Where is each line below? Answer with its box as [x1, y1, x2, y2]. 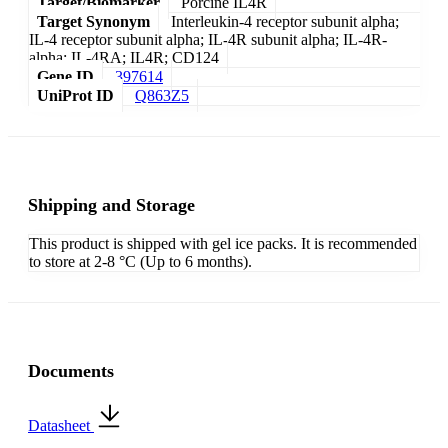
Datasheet [28, 417, 94, 435]
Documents [28, 361, 114, 382]
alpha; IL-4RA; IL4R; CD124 [29, 49, 219, 67]
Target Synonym [37, 13, 150, 31]
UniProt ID [37, 87, 114, 105]
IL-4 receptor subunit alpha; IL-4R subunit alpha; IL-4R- [29, 31, 387, 49]
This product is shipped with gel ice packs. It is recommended [29, 235, 417, 253]
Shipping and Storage [28, 195, 195, 216]
